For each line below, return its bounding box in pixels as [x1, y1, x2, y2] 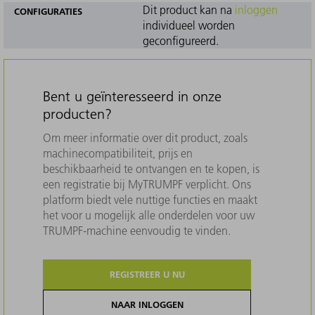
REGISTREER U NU [109, 268, 185, 280]
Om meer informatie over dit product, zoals [43, 130, 247, 145]
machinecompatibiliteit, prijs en [43, 146, 193, 160]
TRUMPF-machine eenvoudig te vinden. [43, 223, 231, 238]
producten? [43, 105, 112, 122]
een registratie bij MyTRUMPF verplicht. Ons [43, 176, 251, 191]
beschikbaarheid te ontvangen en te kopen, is [43, 161, 259, 176]
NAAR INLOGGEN [110, 298, 184, 310]
